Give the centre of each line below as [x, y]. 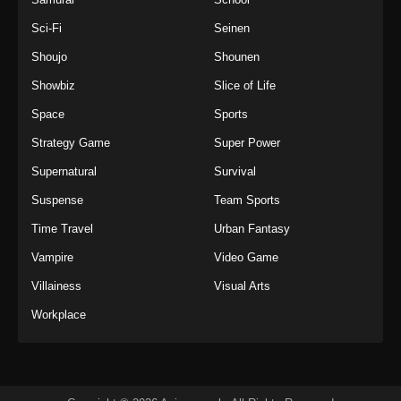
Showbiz [53, 85]
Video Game [246, 257]
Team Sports [247, 200]
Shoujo [49, 56]
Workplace [59, 314]
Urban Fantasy [252, 228]
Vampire [52, 257]
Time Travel [62, 228]
